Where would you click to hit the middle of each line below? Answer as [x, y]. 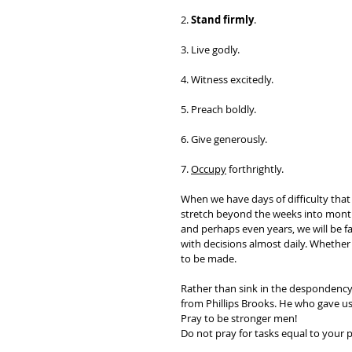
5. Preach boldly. [220, 109]
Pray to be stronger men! [241, 318]
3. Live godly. [211, 49]
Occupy [209, 169]
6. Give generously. [225, 139]
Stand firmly [222, 20]
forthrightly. [255, 169]
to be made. [210, 258]
